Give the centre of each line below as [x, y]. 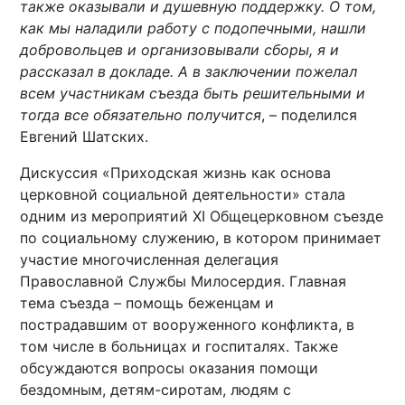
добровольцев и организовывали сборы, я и [180, 49]
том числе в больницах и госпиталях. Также [179, 346]
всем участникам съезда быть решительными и [193, 93]
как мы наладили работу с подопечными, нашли [193, 28]
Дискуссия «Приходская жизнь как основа [176, 172]
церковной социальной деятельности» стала [183, 194]
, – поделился [310, 114]
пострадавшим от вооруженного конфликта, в [188, 324]
